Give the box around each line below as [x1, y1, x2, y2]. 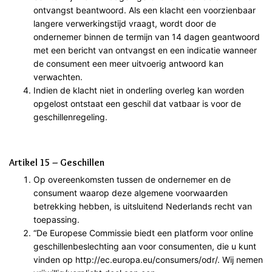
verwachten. [33, 71, 83, 82]
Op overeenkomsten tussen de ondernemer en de [33, 174, 231, 185]
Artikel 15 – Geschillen [9, 156, 104, 168]
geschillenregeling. [33, 111, 107, 122]
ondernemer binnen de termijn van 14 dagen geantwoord [33, 31, 260, 42]
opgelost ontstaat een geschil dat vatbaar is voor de [33, 98, 241, 109]
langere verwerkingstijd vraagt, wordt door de [33, 18, 216, 29]
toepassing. [33, 214, 80, 225]
